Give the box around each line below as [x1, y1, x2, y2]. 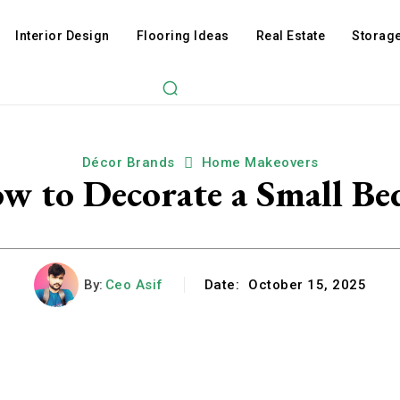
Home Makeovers [201, 154, 319, 171]
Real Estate [255, 29, 326, 43]
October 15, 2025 [248, 277, 367, 294]
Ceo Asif [104, 277, 163, 293]
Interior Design [15, 29, 110, 43]
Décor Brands [81, 154, 175, 171]
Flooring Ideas [136, 29, 229, 43]
